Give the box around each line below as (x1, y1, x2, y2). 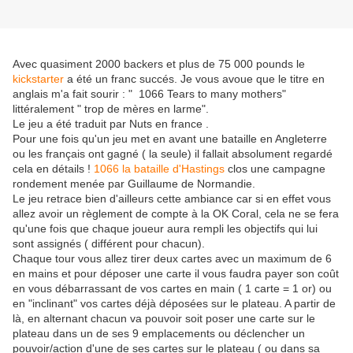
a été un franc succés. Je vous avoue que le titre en (64, 72, 325, 86)
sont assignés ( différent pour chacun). (13, 237, 205, 251)
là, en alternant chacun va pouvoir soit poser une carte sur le (13, 312, 315, 325)
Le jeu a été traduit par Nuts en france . (13, 117, 209, 131)
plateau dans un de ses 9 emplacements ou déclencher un (13, 327, 305, 340)
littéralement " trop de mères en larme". (13, 102, 212, 116)
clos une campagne (225, 162, 325, 176)
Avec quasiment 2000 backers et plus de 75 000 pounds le (13, 58, 305, 71)
